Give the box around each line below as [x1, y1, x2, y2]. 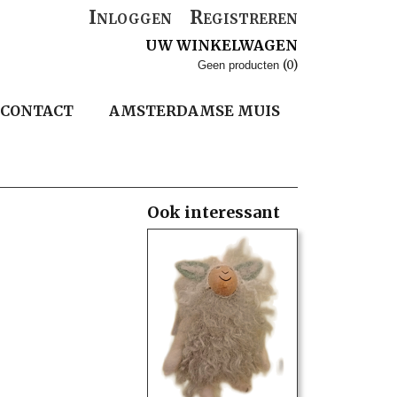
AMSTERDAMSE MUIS [109, 102, 280, 120]
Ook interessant [147, 202, 280, 222]
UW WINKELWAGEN [145, 36, 298, 54]
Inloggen [89, 5, 172, 29]
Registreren [190, 5, 298, 29]
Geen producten [198, 58, 283, 72]
